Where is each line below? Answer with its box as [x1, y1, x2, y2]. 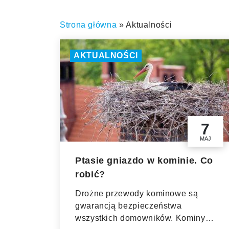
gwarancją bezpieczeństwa [75, 201, 182, 210]
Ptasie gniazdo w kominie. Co [75, 155, 213, 166]
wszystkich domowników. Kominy [75, 214, 205, 222]
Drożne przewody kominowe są [75, 189, 198, 198]
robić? [75, 169, 105, 179]
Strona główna [60, 20, 117, 29]
